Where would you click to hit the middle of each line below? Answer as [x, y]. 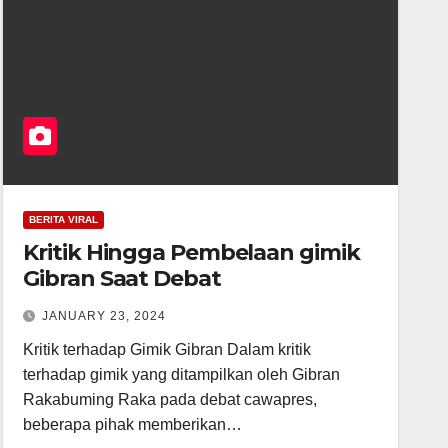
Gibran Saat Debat [122, 278]
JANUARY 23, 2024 [104, 316]
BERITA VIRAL [64, 219]
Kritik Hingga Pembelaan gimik [191, 252]
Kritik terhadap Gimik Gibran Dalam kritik [167, 349]
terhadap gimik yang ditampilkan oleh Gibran [182, 374]
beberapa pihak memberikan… [133, 424]
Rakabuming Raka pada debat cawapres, [170, 399]
